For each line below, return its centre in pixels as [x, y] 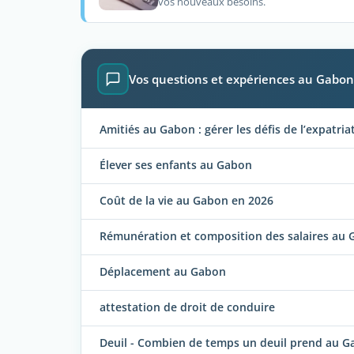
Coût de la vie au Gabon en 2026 [186, 201]
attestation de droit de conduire [187, 307]
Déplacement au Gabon [163, 272]
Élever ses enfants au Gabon [176, 165]
